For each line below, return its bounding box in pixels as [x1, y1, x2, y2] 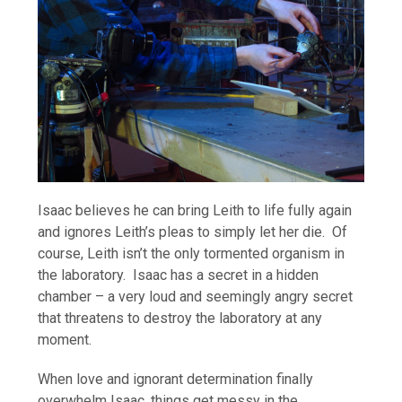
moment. [38, 330, 92, 348]
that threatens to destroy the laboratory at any [38, 309, 323, 327]
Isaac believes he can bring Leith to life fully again [38, 201, 353, 219]
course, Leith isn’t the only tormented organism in [38, 244, 345, 262]
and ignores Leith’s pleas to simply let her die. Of [38, 223, 348, 240]
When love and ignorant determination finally [38, 370, 314, 388]
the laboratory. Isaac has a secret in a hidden [38, 266, 319, 284]
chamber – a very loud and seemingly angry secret [38, 287, 354, 305]
